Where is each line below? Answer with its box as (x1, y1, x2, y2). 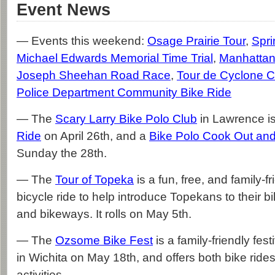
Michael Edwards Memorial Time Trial (17, 52, 213, 64)
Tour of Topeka (55, 173, 134, 186)
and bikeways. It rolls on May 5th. (17, 207, 192, 220)
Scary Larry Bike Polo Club (55, 112, 197, 125)
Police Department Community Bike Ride (17, 86, 231, 99)
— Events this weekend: (17, 34, 147, 47)
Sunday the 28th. (17, 147, 107, 160)
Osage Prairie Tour (147, 34, 246, 47)
